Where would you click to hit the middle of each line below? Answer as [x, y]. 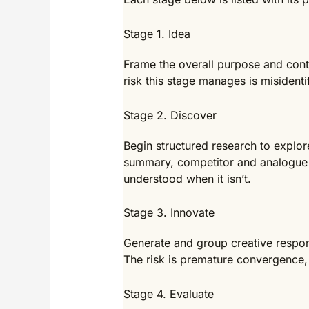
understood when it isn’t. [187, 178]
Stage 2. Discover [170, 115]
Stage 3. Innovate [169, 213]
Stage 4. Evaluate [168, 293]
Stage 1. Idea [157, 33]
